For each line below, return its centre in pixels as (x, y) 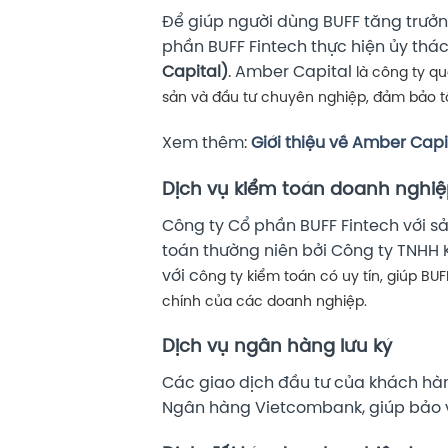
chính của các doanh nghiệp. (264, 301)
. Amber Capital (290, 73)
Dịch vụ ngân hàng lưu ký (277, 348)
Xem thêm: (206, 143)
